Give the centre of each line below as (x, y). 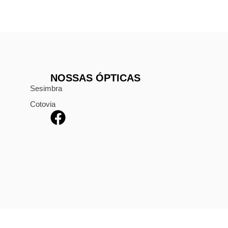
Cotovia (43, 104)
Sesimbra (46, 89)
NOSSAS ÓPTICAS (95, 78)
